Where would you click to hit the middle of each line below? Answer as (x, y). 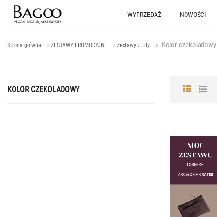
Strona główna (24, 45)
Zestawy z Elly (133, 45)
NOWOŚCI (193, 14)
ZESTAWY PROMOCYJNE (79, 45)
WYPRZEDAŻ (144, 14)
